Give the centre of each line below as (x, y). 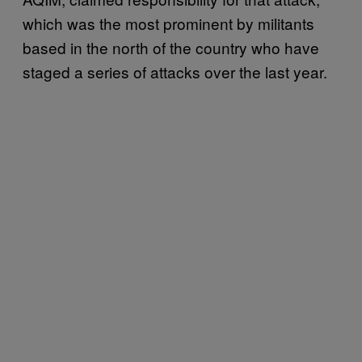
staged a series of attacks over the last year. (175, 72)
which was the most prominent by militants (168, 23)
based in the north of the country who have (171, 47)
